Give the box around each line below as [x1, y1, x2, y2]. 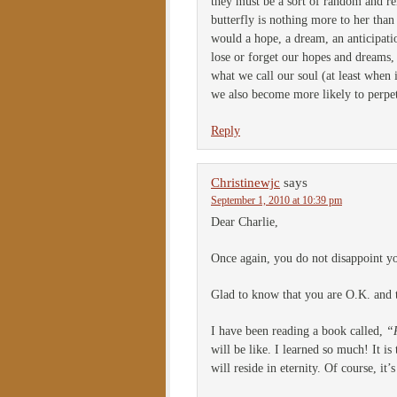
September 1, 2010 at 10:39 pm [211, 194, 342, 206]
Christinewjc [211, 175, 280, 190]
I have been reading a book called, [211, 324, 386, 338]
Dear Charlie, [211, 215, 278, 229]
